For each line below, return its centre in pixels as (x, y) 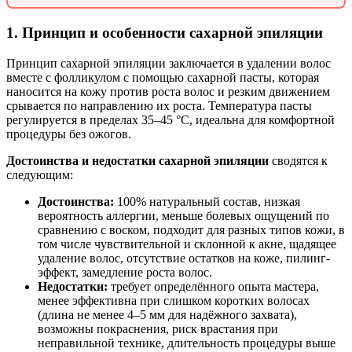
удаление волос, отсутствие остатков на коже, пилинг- (184, 258)
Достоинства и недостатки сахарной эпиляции (137, 160)
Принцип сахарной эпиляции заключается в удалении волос (169, 63)
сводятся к (298, 160)
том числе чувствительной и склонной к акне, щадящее (187, 244)
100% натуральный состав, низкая (207, 201)
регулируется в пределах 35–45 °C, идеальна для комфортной (170, 119)
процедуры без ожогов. (69, 134)
